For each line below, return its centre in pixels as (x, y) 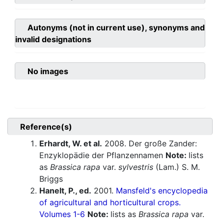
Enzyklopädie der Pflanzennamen (102, 155)
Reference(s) (46, 127)
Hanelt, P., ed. (65, 191)
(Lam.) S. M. (177, 167)
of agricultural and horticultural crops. (110, 203)
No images (48, 71)
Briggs (51, 179)
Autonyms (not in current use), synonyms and (116, 28)
